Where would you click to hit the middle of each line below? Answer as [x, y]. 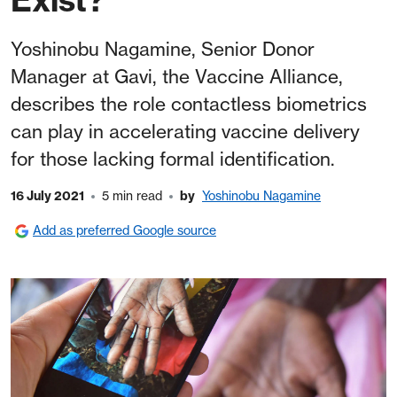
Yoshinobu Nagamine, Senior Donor [163, 49]
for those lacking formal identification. [173, 159]
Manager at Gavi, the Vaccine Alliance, [177, 76]
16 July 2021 [47, 196]
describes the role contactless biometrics [189, 104]
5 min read [132, 196]
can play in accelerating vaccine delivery [185, 131]
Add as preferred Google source [125, 231]
